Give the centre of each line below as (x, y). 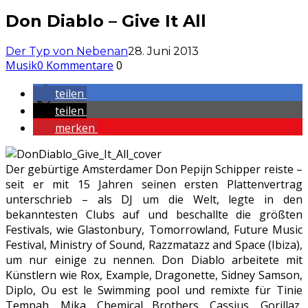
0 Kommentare (75, 65)
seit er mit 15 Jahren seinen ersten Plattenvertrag (154, 184)
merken (75, 128)
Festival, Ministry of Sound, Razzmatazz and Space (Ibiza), (154, 244)
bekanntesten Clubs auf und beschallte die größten (154, 214)
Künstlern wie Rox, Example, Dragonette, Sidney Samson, (154, 275)
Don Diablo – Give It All (106, 21)
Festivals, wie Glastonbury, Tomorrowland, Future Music (154, 229)
